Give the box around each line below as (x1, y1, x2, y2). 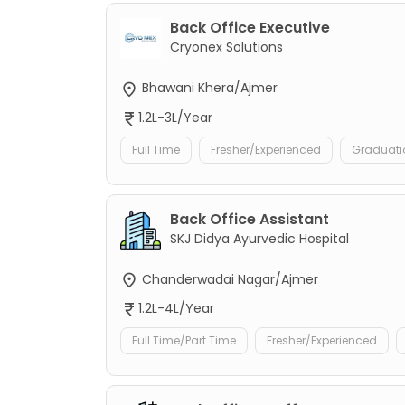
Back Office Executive (170, 17, 330, 39)
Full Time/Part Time (132, 333, 236, 349)
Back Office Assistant (170, 208, 329, 230)
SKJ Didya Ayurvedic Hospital (170, 229, 349, 248)
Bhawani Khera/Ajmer (138, 79, 278, 98)
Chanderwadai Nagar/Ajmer (138, 269, 318, 288)
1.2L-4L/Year (138, 298, 214, 317)
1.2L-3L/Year (138, 108, 212, 127)
